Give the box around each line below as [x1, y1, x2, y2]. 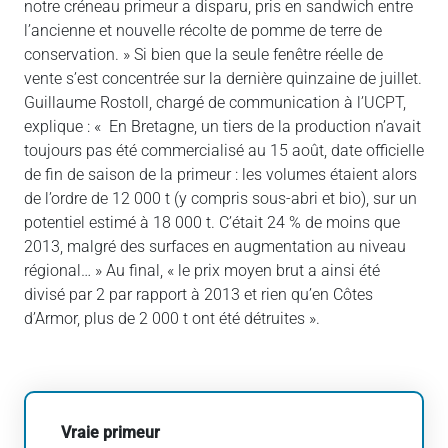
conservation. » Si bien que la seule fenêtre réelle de [24, 44, 383, 64]
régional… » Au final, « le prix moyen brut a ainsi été [24, 260, 380, 280]
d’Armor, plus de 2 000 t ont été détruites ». [24, 308, 320, 328]
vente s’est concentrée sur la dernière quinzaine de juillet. [24, 68, 422, 88]
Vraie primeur [61, 422, 160, 442]
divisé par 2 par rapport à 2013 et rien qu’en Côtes [24, 284, 373, 304]
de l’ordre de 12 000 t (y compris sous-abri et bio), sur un [24, 188, 417, 208]
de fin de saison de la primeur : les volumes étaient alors [24, 164, 417, 184]
